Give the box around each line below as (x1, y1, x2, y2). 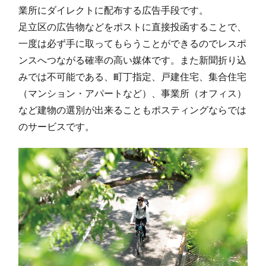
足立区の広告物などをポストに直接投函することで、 (18, 21, 247, 32)
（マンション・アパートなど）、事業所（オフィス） (18, 88, 247, 99)
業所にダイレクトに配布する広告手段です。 (18, 5, 209, 15)
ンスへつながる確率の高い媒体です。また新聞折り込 (18, 55, 247, 65)
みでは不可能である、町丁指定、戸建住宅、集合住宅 (18, 71, 247, 82)
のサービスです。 (18, 121, 95, 132)
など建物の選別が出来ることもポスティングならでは (18, 104, 247, 115)
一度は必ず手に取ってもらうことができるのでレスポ (18, 38, 247, 49)
